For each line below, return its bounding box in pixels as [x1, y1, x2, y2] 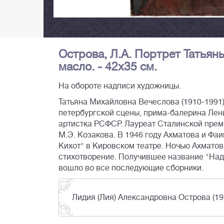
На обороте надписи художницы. [58, 81, 181, 91]
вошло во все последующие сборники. [58, 163, 203, 173]
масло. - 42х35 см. [58, 60, 157, 73]
